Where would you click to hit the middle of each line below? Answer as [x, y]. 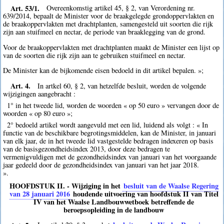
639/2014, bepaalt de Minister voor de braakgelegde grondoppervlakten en [109, 16]
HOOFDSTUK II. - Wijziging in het [66, 186]
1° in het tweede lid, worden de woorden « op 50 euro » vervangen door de [113, 105]
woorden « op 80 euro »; [38, 113]
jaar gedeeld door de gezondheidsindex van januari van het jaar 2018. [101, 165]
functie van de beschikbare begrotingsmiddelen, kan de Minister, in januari [110, 133]
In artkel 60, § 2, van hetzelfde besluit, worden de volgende [122, 85]
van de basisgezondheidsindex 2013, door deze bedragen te [87, 149]
